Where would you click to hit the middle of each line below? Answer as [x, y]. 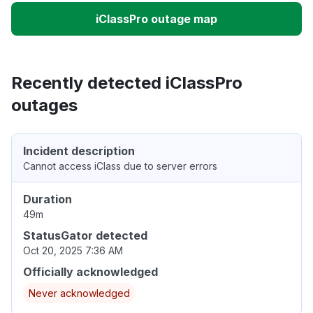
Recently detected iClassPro [127, 83]
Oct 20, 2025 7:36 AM [73, 251]
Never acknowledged [79, 293]
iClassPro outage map [156, 19]
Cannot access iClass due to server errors [120, 166]
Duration [48, 199]
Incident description [79, 151]
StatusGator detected [85, 236]
